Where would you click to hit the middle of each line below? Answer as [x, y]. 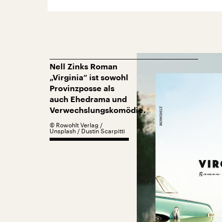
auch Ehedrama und [88, 100]
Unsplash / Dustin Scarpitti [87, 131]
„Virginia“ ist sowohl [89, 78]
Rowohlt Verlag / [79, 125]
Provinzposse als [82, 89]
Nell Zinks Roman [83, 67]
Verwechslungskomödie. [98, 111]
